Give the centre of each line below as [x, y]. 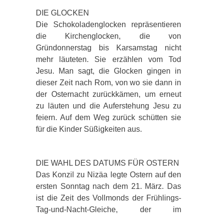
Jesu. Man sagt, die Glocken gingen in [108, 71]
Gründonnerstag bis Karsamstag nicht [108, 47]
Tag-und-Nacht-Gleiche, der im [108, 209]
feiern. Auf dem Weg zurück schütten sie [108, 117]
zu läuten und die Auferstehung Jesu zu [108, 106]
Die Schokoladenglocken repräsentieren [108, 24]
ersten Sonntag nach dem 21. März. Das [108, 186]
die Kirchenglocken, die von [108, 36]
